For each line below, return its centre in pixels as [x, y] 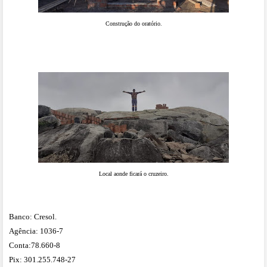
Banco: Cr [25, 217]
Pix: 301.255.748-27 [42, 260]
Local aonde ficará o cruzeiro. [133, 174]
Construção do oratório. [133, 24]
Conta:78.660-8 [35, 246]
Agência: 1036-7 [36, 231]
